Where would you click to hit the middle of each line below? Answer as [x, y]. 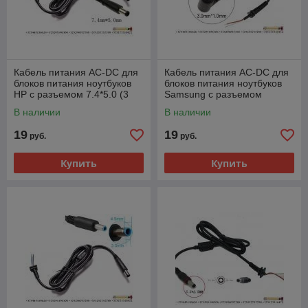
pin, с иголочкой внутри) [68, 106]
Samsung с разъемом [213, 95]
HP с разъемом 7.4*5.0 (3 [71, 95]
